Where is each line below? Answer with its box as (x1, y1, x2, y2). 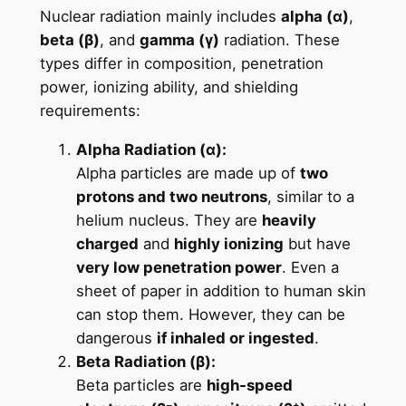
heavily (261, 211, 316, 230)
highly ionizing (173, 235, 284, 254)
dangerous (75, 329, 157, 348)
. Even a (281, 258, 339, 277)
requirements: (39, 101, 140, 121)
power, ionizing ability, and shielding (39, 78, 298, 97)
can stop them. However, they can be (75, 305, 345, 324)
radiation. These (218, 31, 340, 50)
